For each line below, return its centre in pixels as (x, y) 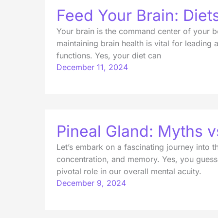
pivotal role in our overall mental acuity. (129, 172)
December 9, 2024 (91, 183)
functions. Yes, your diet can (109, 55)
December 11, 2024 (92, 67)
